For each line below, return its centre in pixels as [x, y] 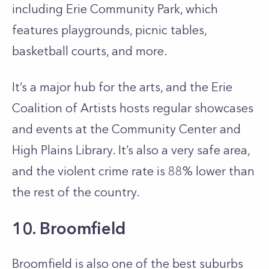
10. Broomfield [69, 228]
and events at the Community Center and [126, 129]
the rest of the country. [76, 192]
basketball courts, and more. [90, 51]
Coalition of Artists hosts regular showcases [133, 108]
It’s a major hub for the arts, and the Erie [122, 87]
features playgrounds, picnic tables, [109, 30]
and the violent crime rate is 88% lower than [133, 171]
